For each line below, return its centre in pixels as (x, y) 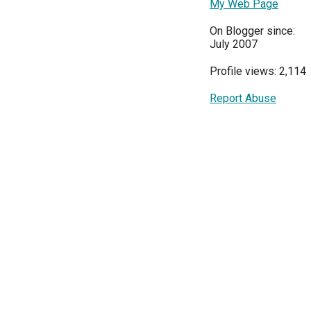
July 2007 (234, 44)
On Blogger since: (252, 31)
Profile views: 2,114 (258, 71)
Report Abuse (243, 98)
